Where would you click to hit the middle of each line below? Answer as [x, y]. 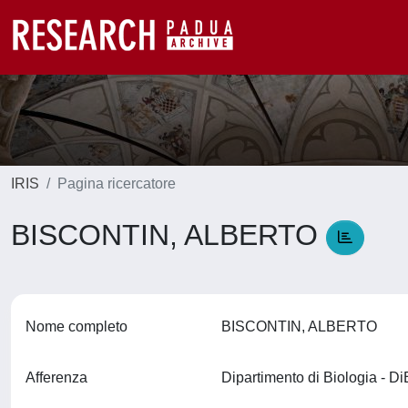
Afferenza [56, 377]
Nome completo [76, 326]
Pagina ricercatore [117, 184]
